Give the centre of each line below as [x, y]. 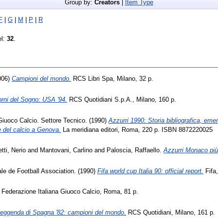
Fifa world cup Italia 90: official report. [150, 171]
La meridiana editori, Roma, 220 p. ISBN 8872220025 [137, 129]
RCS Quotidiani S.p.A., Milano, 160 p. [122, 99]
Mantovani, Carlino [66, 150]
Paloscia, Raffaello [133, 150]
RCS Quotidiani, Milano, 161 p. [171, 212]
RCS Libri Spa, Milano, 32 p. [112, 79]
